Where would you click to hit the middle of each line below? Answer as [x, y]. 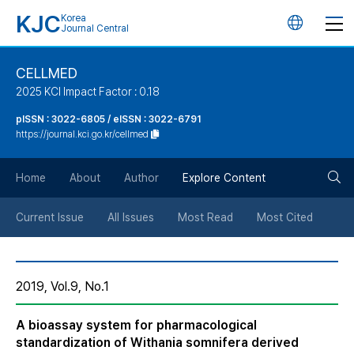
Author [141, 178]
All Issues [131, 217]
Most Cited [285, 217]
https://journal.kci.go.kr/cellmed [82, 134]
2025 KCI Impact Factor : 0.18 [88, 92]
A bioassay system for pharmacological [136, 325]
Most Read [205, 217]
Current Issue [50, 217]
